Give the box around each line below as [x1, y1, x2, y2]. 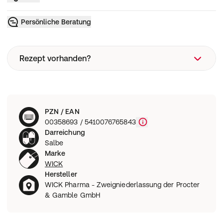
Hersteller [45, 170, 77, 178]
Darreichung [45, 128, 85, 136]
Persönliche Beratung [21, 17, 92, 26]
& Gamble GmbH [45, 191, 101, 199]
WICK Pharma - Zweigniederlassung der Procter [45, 181, 200, 189]
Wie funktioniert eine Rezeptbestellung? [19, 114, 152, 122]
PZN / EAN [45, 108, 80, 115]
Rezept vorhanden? [19, 54, 91, 63]
